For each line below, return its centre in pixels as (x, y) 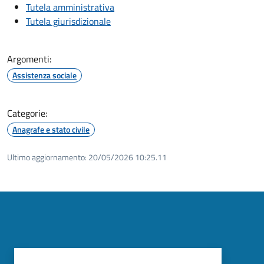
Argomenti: (29, 59)
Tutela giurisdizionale (68, 21)
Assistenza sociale (44, 75)
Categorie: (27, 113)
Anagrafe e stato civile (51, 129)
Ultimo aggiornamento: (47, 157)
